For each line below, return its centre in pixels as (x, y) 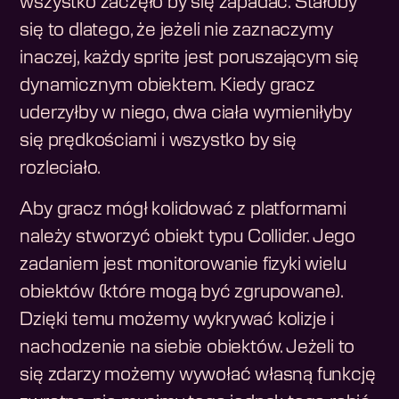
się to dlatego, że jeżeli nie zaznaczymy (176, 31)
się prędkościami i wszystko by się (158, 141)
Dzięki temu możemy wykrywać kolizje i (177, 320)
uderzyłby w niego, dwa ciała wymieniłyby (186, 114)
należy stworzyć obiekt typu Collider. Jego (188, 237)
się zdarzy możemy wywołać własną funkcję (198, 375)
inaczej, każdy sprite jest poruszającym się (189, 58)
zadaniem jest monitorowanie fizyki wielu (183, 265)
